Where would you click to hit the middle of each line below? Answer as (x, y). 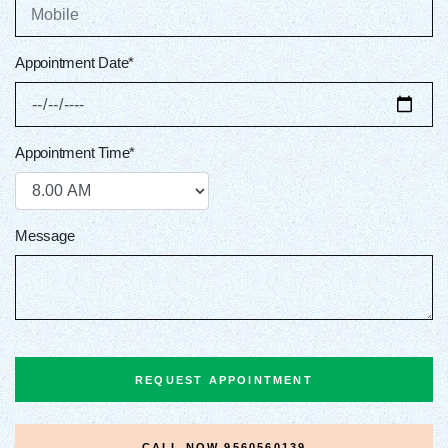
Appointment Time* (75, 152)
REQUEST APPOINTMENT (224, 379)
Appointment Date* (75, 62)
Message (45, 235)
